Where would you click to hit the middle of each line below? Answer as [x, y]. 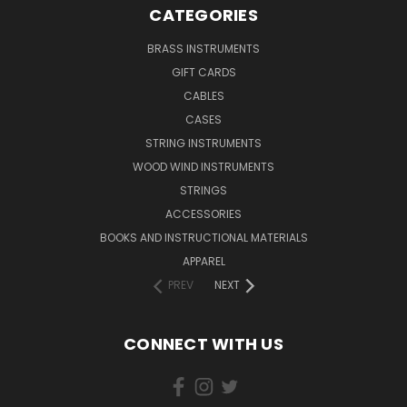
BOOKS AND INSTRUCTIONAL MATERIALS [203, 237]
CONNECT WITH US [203, 343]
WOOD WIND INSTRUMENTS [203, 166]
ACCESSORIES [203, 213]
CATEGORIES [203, 15]
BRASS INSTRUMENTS [203, 48]
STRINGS [203, 190]
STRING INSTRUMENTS [203, 143]
